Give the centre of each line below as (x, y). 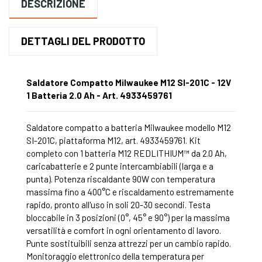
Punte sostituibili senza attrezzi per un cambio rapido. (129, 243)
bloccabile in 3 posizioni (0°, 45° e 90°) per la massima (128, 217)
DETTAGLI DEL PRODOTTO (83, 41)
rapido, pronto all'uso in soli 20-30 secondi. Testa (118, 204)
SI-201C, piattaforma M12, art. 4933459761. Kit (113, 140)
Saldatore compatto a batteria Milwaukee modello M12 (129, 127)
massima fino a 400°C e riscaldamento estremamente (130, 192)
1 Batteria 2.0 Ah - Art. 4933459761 (99, 95)
